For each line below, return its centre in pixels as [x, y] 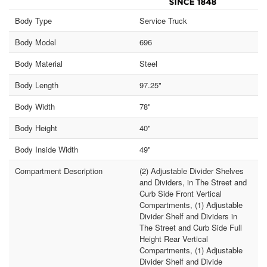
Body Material [39, 64]
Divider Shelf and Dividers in [188, 216]
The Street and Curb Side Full [191, 228]
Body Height [36, 128]
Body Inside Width [47, 150]
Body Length [37, 85]
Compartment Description [59, 171]
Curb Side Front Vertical [181, 194]
